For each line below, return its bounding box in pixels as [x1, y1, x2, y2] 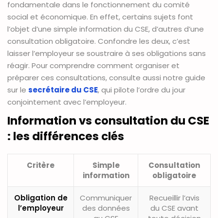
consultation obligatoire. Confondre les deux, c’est [7, 36, 190, 47]
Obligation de [14, 193, 68, 203]
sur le [7, 85, 28, 95]
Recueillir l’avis [149, 193, 200, 203]
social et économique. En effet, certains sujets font [7, 12, 193, 22]
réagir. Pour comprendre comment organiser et [7, 60, 180, 71]
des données [82, 203, 130, 214]
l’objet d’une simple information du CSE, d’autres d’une [7, 24, 204, 35]
